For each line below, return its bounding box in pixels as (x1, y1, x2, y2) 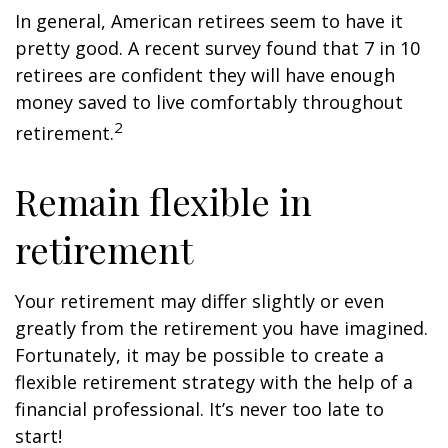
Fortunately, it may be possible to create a (15, 343, 384, 367)
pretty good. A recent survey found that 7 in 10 (15, 36, 420, 60)
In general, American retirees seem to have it (15, 9, 403, 33)
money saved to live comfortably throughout (15, 90, 403, 114)
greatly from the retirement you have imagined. (15, 316, 428, 340)
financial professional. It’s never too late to (15, 397, 384, 421)
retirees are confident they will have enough (15, 63, 395, 87)
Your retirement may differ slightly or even (15, 289, 384, 313)
